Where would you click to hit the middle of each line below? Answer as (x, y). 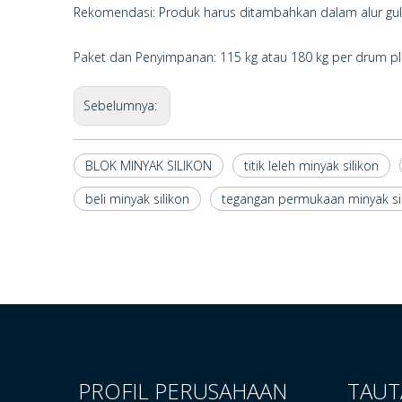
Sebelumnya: (122, 105)
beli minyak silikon (137, 199)
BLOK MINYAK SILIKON (149, 166)
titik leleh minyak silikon (311, 166)
